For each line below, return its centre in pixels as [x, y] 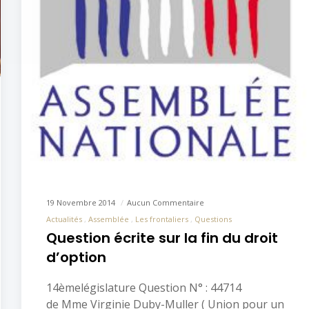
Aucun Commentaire [166, 203]
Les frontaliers [162, 219]
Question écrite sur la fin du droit [162, 238]
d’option [76, 258]
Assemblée [109, 219]
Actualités [64, 219]
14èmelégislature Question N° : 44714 [144, 288]
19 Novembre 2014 [82, 203]
